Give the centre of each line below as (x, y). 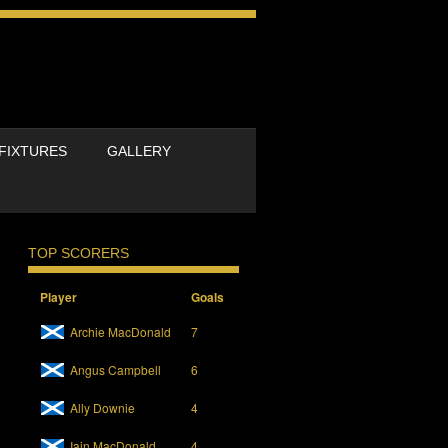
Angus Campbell (116, 370)
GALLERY (139, 151)
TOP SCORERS (79, 252)
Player (59, 297)
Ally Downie (103, 408)
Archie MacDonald (121, 332)
